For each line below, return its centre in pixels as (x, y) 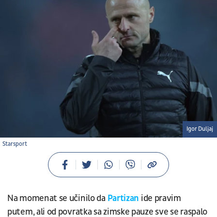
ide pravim (160, 198)
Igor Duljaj (200, 129)
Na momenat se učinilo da (57, 198)
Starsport (15, 144)
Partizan (123, 198)
